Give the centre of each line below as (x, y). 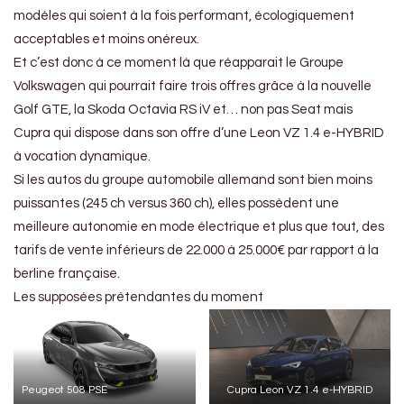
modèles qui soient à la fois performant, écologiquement (184, 16)
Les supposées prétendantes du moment (138, 298)
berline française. (67, 274)
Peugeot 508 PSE (65, 390)
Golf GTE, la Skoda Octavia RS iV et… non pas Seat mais (183, 110)
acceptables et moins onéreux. (106, 40)
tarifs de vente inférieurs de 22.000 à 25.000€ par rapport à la (196, 251)
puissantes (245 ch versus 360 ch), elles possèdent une (176, 204)
